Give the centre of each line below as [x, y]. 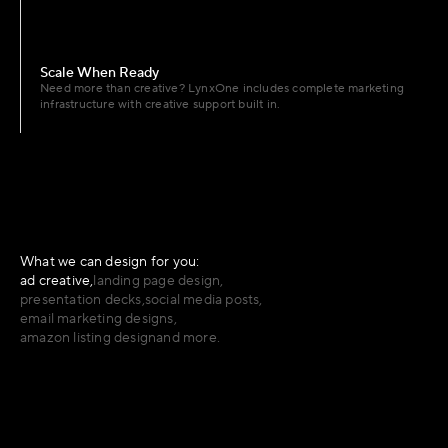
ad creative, [57, 281]
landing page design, [158, 281]
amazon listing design [88, 338]
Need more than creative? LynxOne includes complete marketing [222, 88]
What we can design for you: [110, 262]
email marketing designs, [98, 319]
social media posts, [203, 300]
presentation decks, [82, 300]
